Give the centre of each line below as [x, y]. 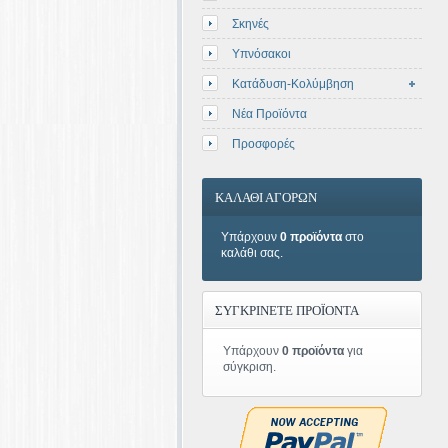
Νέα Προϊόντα [269, 114]
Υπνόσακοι [261, 54]
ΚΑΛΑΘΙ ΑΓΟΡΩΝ [266, 197]
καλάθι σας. [252, 253]
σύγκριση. [249, 367]
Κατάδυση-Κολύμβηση [293, 84]
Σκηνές [250, 24]
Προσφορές [263, 144]
